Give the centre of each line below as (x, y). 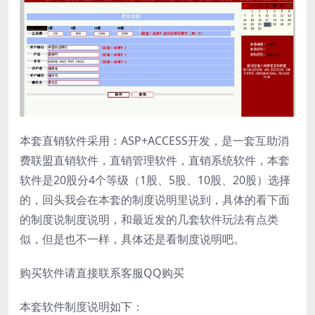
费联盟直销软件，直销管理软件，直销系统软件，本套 (155, 161)
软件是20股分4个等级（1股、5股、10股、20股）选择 (155, 180)
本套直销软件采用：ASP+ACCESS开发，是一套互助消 (154, 141)
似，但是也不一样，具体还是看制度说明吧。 (132, 239)
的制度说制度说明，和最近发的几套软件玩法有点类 (149, 220)
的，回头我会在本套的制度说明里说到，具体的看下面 (155, 200)
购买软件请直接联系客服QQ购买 (102, 273)
